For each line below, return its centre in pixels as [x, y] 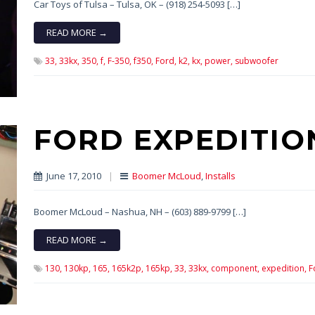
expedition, [284, 269]
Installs [220, 176]
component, [235, 269]
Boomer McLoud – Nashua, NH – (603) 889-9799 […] [140, 212]
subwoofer [256, 61]
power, [218, 61]
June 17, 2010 [72, 176]
